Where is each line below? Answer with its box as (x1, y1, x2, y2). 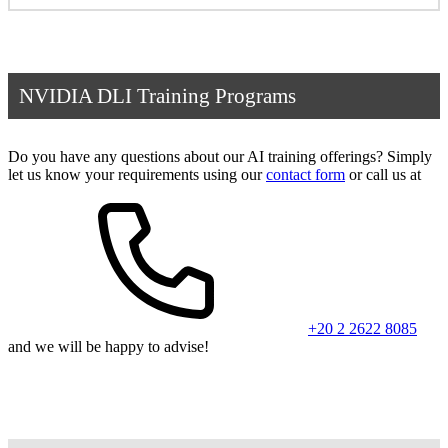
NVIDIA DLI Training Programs (18, 83, 296, 108)
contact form (266, 165, 345, 183)
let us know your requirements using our (8, 165, 266, 183)
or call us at (345, 165, 421, 183)
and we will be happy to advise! (8, 337, 209, 355)
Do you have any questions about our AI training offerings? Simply (8, 147, 432, 165)
